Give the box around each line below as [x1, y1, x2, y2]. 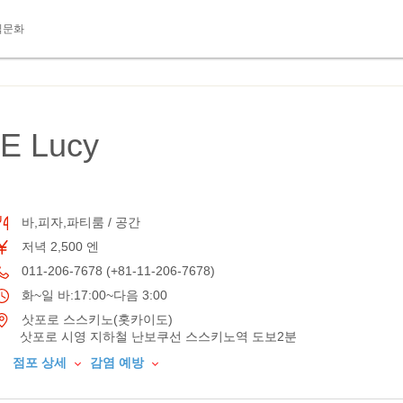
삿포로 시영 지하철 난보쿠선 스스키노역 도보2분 [20, 329, 297, 344]
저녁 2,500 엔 [18, 239, 99, 254]
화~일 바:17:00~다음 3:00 [18, 288, 167, 302]
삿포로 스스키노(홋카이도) [18, 312, 173, 327]
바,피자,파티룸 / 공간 [18, 215, 140, 229]
